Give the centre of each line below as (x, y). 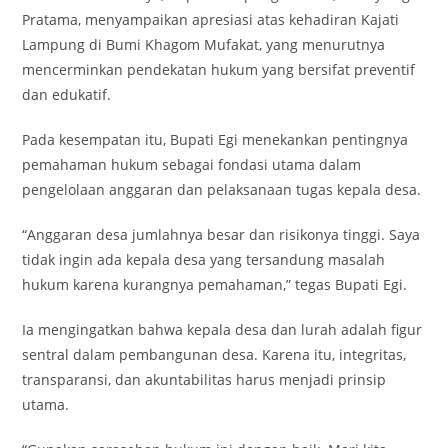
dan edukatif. (67, 95)
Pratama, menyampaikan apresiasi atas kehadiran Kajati (211, 20)
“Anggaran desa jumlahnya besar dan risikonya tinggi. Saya (221, 235)
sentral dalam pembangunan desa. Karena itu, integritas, (214, 355)
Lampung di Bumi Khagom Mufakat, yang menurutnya (204, 45)
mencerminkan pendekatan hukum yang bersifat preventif (219, 70)
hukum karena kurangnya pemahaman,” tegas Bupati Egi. (215, 285)
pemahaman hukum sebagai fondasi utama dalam (192, 165)
